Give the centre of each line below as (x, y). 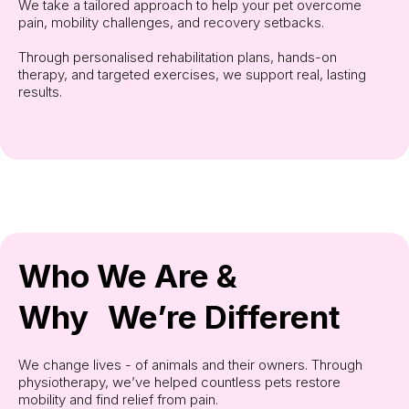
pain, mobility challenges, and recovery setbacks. (171, 23)
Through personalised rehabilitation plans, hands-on (178, 58)
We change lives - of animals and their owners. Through (190, 365)
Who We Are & (128, 276)
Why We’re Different (179, 317)
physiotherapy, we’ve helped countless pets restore (179, 383)
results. (40, 92)
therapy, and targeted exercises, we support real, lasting (192, 75)
